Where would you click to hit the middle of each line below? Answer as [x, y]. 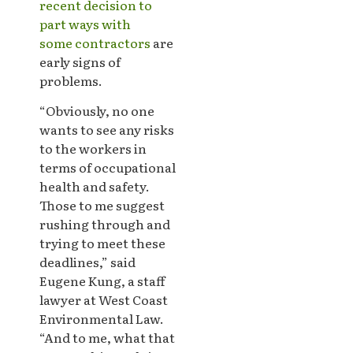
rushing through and [105, 224]
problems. [71, 81]
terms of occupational [108, 167]
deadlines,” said [87, 262]
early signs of [80, 62]
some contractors [95, 43]
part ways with [85, 24]
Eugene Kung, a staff [102, 281]
